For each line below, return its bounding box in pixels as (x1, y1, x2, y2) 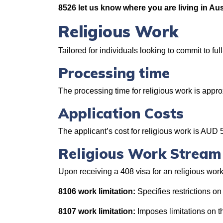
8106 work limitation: (58, 187, 135, 196)
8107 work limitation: (58, 207, 135, 216)
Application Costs (58, 105, 184, 122)
